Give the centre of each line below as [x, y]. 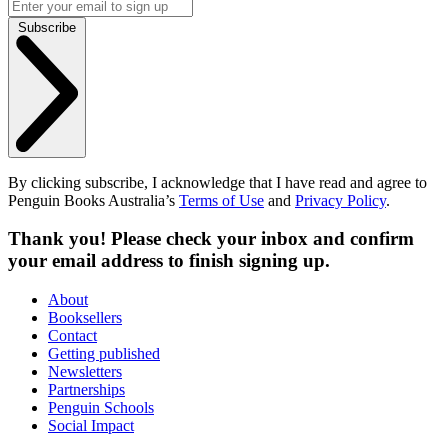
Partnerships [86, 390]
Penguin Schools [101, 408]
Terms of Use [221, 200]
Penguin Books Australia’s [93, 200]
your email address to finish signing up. [169, 261]
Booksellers [85, 318]
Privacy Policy [340, 200]
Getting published [104, 354]
